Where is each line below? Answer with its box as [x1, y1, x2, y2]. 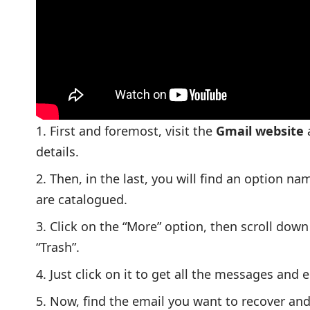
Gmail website [216, 122, 304, 139]
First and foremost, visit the [50, 122, 216, 139]
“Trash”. [36, 238, 80, 255]
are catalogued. [36, 190, 127, 208]
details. [36, 143, 79, 160]
